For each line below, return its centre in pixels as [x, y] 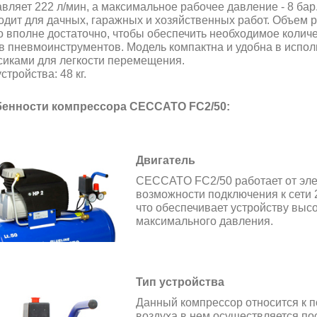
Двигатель [165, 160]
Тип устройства [180, 282]
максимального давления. [204, 221]
